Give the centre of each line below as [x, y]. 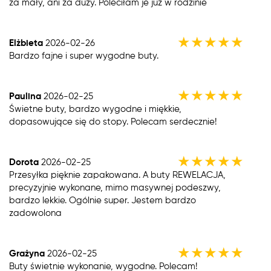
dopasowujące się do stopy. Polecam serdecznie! [113, 122]
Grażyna [27, 253]
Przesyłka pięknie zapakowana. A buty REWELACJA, [117, 175]
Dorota [24, 162]
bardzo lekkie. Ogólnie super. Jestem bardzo [103, 200]
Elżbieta [26, 43]
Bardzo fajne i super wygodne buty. [84, 56]
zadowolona [35, 213]
